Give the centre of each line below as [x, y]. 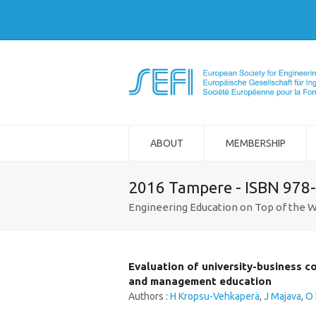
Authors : [149, 296]
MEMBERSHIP [255, 143]
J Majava [282, 296]
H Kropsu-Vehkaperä [215, 296]
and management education [200, 281]
